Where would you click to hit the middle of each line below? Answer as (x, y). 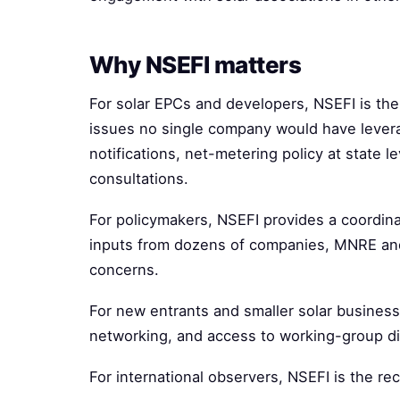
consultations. (139, 179)
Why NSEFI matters (196, 65)
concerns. (124, 270)
